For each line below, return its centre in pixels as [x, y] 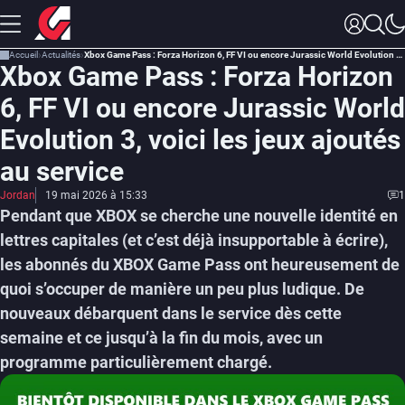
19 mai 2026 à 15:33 [96, 195]
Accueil [24, 55]
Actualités [61, 55]
